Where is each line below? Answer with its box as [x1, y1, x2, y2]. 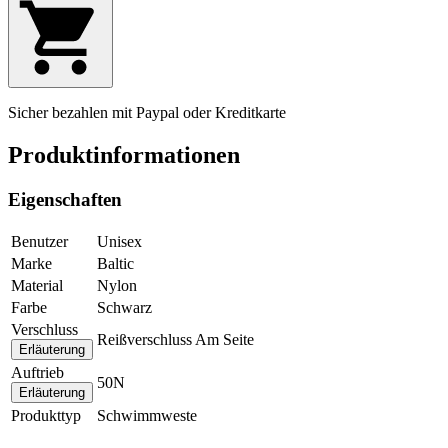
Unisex [97, 233, 142, 251]
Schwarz [97, 299, 152, 317]
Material [11, 277, 63, 295]
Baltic [97, 255, 134, 273]
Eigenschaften [8, 189, 122, 211]
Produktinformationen [8, 142, 240, 169]
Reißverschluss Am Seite [97, 331, 254, 349]
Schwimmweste [97, 407, 197, 425]
